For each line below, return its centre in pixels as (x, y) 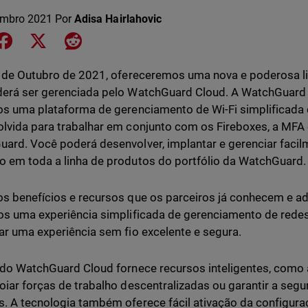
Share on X (76, 40)
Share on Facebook (61, 40)
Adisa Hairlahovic (118, 19)
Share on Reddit (120, 40)
